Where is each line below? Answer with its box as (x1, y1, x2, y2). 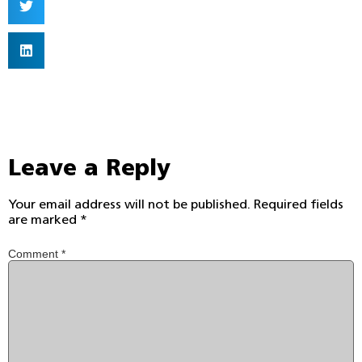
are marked (8, 213, 80, 227)
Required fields (254, 198, 343, 212)
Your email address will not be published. (8, 198, 250, 212)
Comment (8, 246, 61, 260)
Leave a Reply (8, 158, 170, 181)
